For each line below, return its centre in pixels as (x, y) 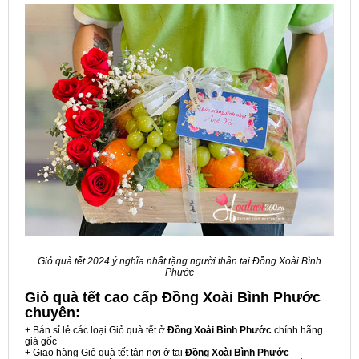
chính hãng (297, 331)
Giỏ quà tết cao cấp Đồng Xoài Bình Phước (173, 298)
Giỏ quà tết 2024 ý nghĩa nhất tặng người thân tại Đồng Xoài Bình (179, 262)
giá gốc (41, 342)
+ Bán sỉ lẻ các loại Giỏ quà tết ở (96, 331)
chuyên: (52, 313)
